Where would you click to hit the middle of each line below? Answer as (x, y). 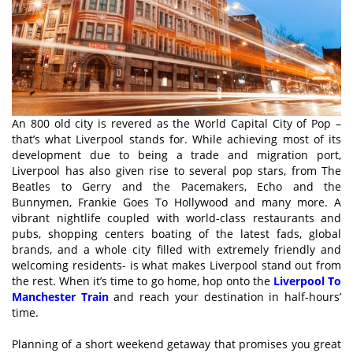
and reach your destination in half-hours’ (225, 296)
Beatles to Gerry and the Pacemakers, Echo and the (176, 186)
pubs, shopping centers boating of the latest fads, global (176, 233)
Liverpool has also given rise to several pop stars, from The (176, 170)
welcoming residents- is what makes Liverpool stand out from (176, 265)
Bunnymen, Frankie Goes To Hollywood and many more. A (176, 202)
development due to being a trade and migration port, (176, 154)
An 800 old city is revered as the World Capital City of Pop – (176, 123)
